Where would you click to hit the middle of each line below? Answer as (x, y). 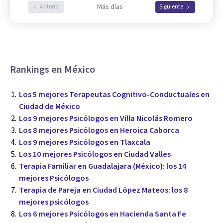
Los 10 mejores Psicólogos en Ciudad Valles (95, 154)
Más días (110, 7)
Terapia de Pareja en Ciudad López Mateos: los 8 (103, 190)
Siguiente (171, 7)
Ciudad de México (50, 107)
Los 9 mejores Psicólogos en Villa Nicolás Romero (106, 118)
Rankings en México (53, 70)
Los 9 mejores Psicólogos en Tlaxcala (85, 142)
